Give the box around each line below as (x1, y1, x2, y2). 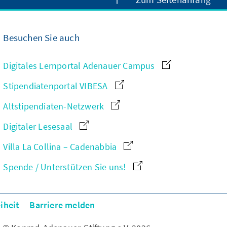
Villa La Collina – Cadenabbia (3, 141, 119, 153)
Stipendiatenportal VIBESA (3, 80, 110, 92)
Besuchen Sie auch (3, 31, 80, 44)
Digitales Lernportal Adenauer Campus (3, 60, 157, 72)
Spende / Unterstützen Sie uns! (3, 161, 128, 173)
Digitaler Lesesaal (3, 121, 75, 133)
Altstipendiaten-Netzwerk (3, 100, 106, 112)
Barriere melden (29, 199, 95, 211)
